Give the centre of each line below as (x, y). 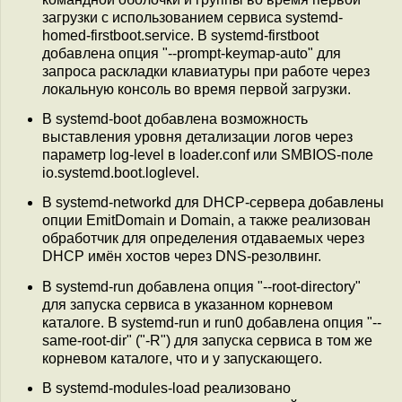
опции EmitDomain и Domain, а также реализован (206, 221)
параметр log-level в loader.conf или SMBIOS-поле (208, 154)
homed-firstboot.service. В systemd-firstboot (180, 35)
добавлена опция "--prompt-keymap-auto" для (192, 53)
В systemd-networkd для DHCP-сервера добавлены (213, 203)
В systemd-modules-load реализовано (166, 388)
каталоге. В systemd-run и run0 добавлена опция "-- (212, 322)
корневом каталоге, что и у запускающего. (182, 358)
